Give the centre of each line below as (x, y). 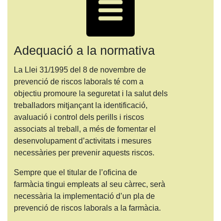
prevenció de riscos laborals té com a (78, 82)
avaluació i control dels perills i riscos (79, 117)
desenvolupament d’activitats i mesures (82, 141)
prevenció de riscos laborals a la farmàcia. (87, 208)
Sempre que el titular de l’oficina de (75, 173)
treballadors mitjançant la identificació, (80, 106)
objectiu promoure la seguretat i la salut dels (91, 94)
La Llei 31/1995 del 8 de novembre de (80, 70)
